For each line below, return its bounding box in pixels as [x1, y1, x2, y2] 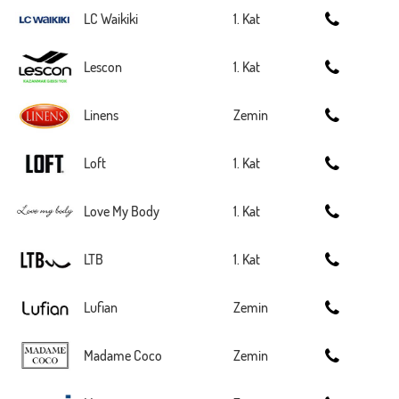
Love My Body [84, 202, 159, 220]
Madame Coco [84, 346, 162, 364]
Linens [84, 106, 118, 124]
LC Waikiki [84, 10, 138, 28]
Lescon [84, 58, 122, 76]
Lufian [84, 298, 118, 316]
